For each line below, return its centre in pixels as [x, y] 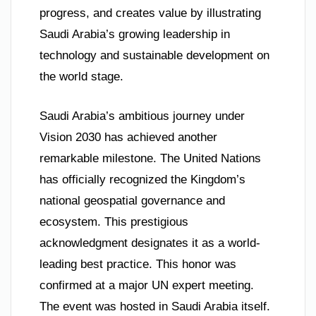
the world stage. [81, 77]
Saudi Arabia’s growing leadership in [135, 35]
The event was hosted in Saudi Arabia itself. [155, 306]
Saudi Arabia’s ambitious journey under [142, 116]
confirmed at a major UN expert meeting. [147, 285]
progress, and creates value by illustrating [150, 13]
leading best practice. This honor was [138, 264]
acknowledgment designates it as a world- [150, 243]
